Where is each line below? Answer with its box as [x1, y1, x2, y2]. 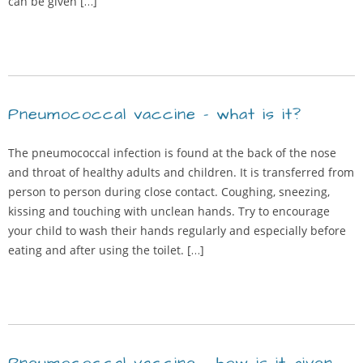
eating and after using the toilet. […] [8, 242, 204, 258]
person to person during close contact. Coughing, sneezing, [8, 184, 330, 199]
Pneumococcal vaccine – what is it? [8, 103, 301, 126]
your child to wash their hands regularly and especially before [8, 223, 346, 238]
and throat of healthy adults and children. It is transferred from [8, 164, 354, 180]
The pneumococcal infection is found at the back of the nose [8, 145, 336, 160]
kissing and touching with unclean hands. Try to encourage [8, 203, 330, 219]
